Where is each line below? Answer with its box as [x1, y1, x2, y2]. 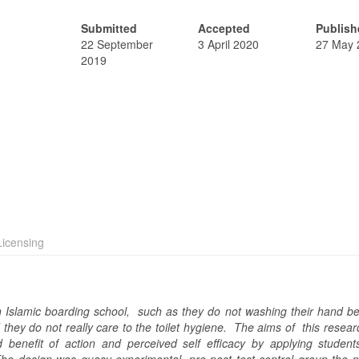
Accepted [198, 20, 251, 37]
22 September [80, 36, 153, 53]
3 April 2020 [198, 36, 260, 53]
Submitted [80, 20, 137, 37]
